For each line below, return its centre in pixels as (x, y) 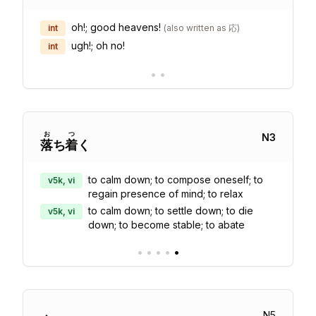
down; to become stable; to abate (166, 225)
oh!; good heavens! (116, 27)
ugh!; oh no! (98, 45)
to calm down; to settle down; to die (171, 211)
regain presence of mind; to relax (166, 194)
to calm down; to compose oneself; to (176, 180)
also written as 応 (202, 28)
